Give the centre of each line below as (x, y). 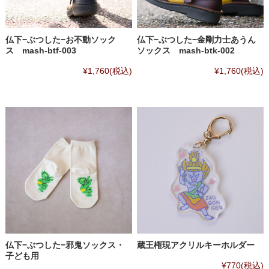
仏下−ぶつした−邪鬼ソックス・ (65, 245)
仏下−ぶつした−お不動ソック (60, 39)
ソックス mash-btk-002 (186, 50)
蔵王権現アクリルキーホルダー (196, 245)
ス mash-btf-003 (41, 50)
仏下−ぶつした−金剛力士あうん (197, 39)
